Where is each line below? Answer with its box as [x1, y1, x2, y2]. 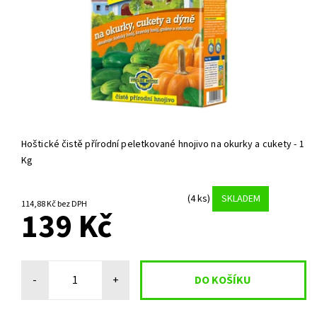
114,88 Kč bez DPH [57, 198, 87, 211]
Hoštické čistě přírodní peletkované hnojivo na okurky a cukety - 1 [21, 137, 304, 152]
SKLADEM [221, 191, 260, 206]
